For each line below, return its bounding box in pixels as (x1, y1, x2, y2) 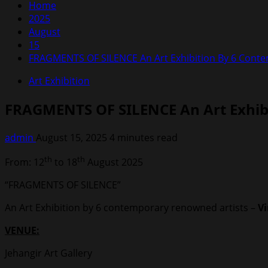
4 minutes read (109, 130, 178, 144)
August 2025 (85, 156, 143, 169)
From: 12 (5, 156, 44, 169)
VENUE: (5, 224, 39, 237)
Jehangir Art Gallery (5, 246, 92, 260)
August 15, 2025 (36, 130, 109, 144)
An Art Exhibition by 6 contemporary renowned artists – (5, 201, 258, 215)
